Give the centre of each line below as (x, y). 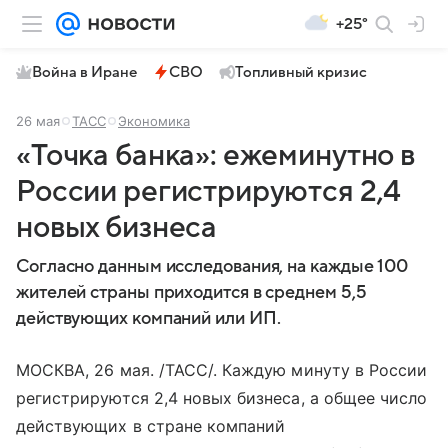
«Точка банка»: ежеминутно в (215, 155)
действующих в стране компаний (151, 426)
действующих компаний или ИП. (148, 318)
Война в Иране (84, 72)
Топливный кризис (301, 72)
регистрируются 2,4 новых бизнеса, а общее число (222, 398)
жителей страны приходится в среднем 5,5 (191, 292)
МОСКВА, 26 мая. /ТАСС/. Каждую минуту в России (222, 370)
